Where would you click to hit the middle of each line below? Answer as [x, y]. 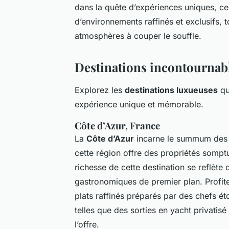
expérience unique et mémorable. [139, 104]
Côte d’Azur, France [117, 125]
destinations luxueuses [171, 90]
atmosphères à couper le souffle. [138, 36]
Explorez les [100, 90]
